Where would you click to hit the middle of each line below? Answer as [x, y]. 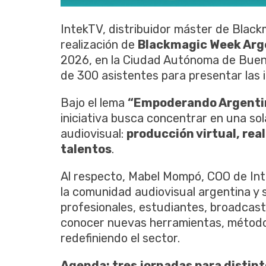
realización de [99, 44]
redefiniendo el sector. [120, 238]
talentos [86, 149]
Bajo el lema [94, 102]
